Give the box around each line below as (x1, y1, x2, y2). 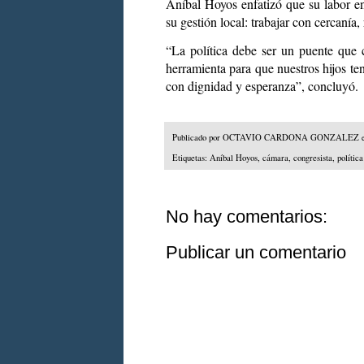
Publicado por (172, 131, 223, 143)
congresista (293, 151, 332, 163)
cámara (262, 151, 288, 163)
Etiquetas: (172, 151, 210, 163)
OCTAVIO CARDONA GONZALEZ (223, 131, 359, 143)
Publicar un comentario (166, 241, 346, 262)
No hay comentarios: (166, 206, 327, 227)
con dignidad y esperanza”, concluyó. (166, 77, 358, 95)
